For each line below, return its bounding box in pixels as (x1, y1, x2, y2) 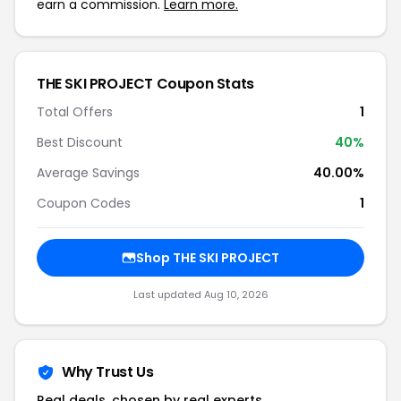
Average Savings (37, 164, 140, 182)
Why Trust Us (62, 362, 154, 382)
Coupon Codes (37, 194, 131, 212)
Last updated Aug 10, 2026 (132, 287, 269, 302)
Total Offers (37, 103, 113, 121)
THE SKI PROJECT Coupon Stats (37, 73, 254, 94)
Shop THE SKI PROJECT (136, 249, 279, 267)
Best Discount (37, 133, 123, 151)
